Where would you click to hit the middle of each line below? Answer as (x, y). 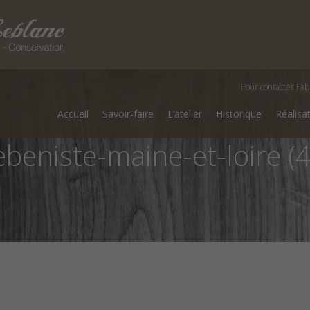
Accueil (73, 114)
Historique (239, 114)
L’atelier (185, 114)
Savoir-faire (128, 114)
